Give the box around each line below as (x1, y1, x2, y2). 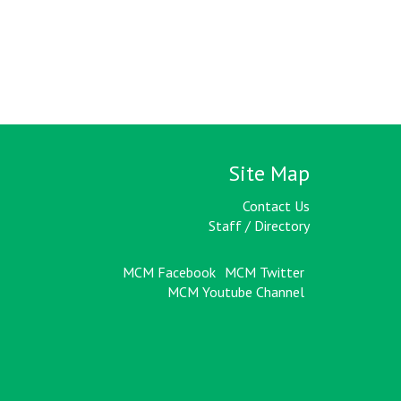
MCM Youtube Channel (167, 283, 304, 301)
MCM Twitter (225, 263, 304, 281)
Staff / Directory (209, 217, 310, 235)
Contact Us (243, 197, 310, 215)
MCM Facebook (123, 263, 216, 281)
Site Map (228, 159, 310, 187)
